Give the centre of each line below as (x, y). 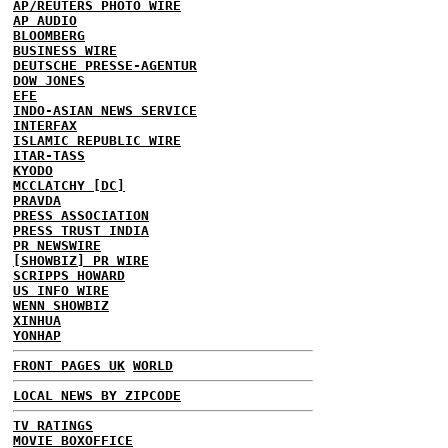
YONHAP (37, 335)
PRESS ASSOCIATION (81, 215)
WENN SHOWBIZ (61, 305)
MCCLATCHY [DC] (69, 185)
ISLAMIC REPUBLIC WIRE (97, 140)
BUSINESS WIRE (65, 50)
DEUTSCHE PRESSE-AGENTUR (105, 65)
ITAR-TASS (49, 155)
